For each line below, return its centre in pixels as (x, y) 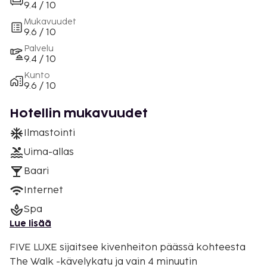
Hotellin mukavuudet (79, 114)
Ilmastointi (49, 133)
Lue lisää (30, 223)
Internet (44, 190)
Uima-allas (49, 152)
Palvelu (39, 48)
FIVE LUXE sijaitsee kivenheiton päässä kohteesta (128, 247)
